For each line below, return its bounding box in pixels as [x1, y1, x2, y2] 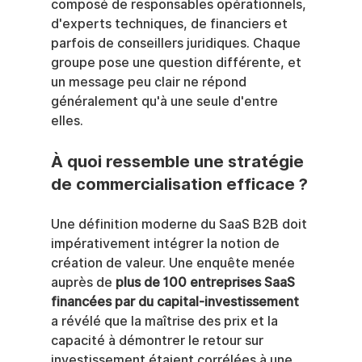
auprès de [50, 275, 116, 291]
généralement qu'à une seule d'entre [50, 94, 281, 110]
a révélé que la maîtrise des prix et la [50, 314, 281, 330]
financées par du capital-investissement [50, 294, 299, 310]
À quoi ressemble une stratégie [50, 152, 308, 172]
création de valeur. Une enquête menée [50, 255, 298, 271]
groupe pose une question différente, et [50, 55, 305, 71]
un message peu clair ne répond [50, 74, 250, 90]
